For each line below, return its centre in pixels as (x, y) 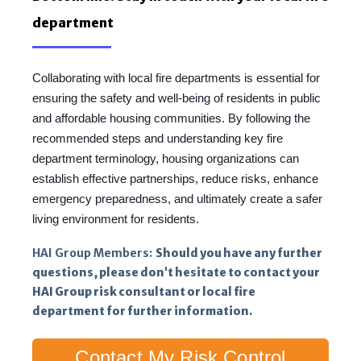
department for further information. (142, 311)
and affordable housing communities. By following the (171, 118)
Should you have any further (239, 253)
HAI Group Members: (92, 253)
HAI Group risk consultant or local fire (144, 292)
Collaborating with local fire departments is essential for (176, 78)
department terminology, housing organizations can (166, 159)
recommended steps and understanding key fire (158, 139)
